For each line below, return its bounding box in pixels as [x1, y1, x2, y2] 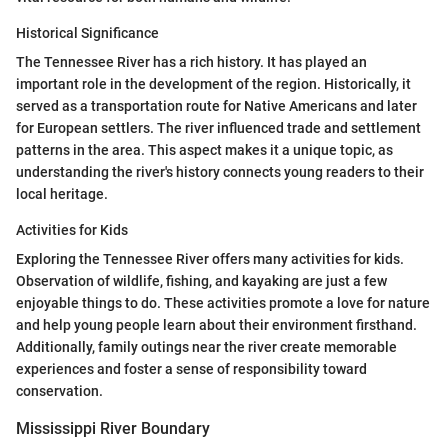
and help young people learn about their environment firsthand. [16, 316, 417, 333]
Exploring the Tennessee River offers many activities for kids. [16, 250, 404, 267]
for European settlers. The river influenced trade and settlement [16, 119, 421, 136]
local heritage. [16, 185, 108, 202]
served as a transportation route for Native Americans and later [16, 97, 417, 114]
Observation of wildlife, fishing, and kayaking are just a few [16, 272, 387, 289]
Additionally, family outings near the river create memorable [16, 338, 397, 355]
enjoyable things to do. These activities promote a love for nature [16, 294, 430, 311]
